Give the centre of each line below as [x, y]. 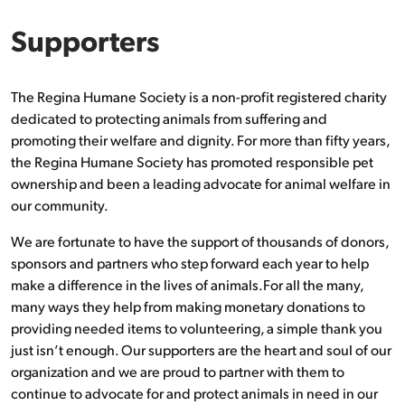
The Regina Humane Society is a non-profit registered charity [199, 96]
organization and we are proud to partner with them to [178, 371]
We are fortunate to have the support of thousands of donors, [200, 240]
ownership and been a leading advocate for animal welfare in [201, 183]
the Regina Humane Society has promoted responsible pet [192, 161]
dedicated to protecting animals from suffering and [169, 118]
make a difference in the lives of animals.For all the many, [187, 284]
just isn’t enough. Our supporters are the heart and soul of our [201, 349]
